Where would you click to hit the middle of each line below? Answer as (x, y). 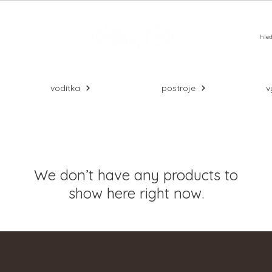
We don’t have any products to (136, 175)
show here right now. (136, 193)
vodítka (65, 88)
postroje (178, 88)
